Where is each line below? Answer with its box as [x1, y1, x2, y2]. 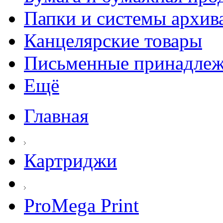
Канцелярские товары [24, 30, 202, 51]
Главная [24, 105, 89, 126]
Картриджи [24, 150, 117, 171]
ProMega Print [24, 195, 139, 216]
